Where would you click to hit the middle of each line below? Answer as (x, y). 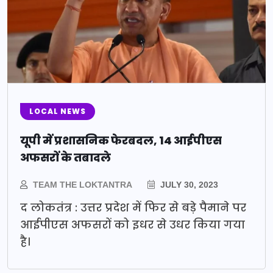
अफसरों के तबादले (66, 157)
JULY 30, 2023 (188, 184)
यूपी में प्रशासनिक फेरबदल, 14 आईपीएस (121, 140)
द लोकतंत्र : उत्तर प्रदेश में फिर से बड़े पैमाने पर (133, 207)
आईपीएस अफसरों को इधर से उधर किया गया (133, 224)
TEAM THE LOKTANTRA (83, 184)
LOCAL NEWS (58, 111)
